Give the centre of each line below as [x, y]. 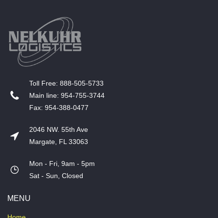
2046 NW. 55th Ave [60, 129]
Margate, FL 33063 [59, 142]
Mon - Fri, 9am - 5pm [64, 163]
